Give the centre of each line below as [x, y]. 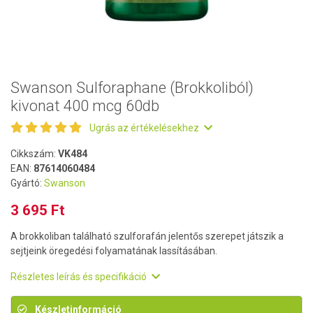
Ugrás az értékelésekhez [145, 128]
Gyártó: [27, 183]
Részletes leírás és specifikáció [80, 277]
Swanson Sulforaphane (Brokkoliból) [132, 88]
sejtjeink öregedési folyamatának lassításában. [114, 251]
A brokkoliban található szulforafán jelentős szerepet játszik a [147, 236]
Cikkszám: [34, 154]
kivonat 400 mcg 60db [85, 106]
